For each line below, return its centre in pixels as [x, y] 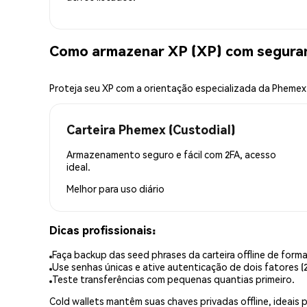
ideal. [78, 166]
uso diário [143, 188]
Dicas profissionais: [102, 230]
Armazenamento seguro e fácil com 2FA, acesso [171, 154]
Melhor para [94, 188]
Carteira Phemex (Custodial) [151, 129]
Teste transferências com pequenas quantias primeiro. [173, 279]
